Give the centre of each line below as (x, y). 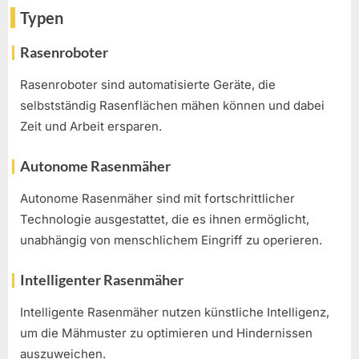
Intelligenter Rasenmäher (102, 279)
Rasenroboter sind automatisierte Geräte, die (148, 85)
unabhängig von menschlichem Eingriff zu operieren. (171, 240)
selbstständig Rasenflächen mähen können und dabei (172, 106)
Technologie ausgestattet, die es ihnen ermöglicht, (165, 220)
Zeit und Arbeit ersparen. (91, 127)
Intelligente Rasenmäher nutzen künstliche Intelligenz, (175, 313)
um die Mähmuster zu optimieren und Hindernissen (166, 333)
